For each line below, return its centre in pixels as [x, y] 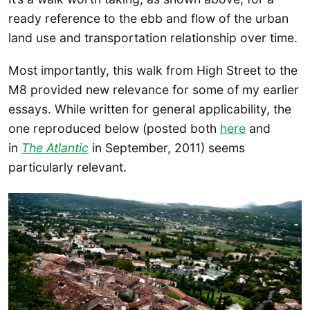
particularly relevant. [67, 167]
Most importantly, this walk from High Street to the [153, 70]
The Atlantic [55, 147]
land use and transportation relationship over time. [153, 37]
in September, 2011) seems [167, 147]
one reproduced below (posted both [114, 128]
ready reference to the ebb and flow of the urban [148, 18]
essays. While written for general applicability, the [150, 109]
